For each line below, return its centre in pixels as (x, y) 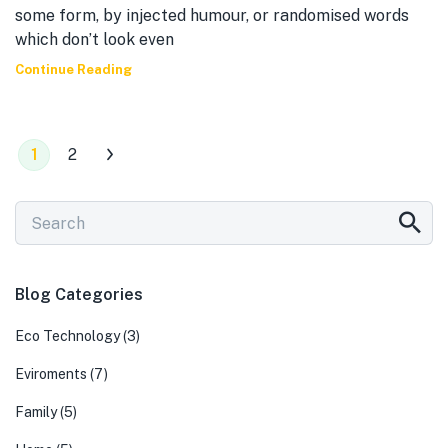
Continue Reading (73, 69)
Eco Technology (67, 336)
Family (36, 412)
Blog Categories (79, 294)
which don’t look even (94, 39)
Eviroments (51, 374)
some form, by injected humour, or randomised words (212, 15)
